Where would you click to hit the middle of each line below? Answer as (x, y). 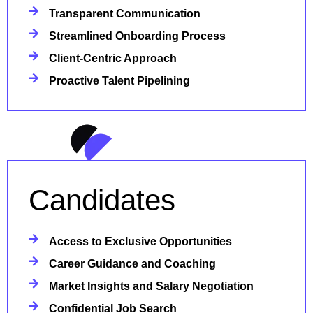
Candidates (102, 200)
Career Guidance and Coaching (132, 264)
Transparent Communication (125, 14)
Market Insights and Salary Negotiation (151, 286)
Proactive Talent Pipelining (119, 81)
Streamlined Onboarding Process (137, 36)
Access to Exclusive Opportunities (140, 241)
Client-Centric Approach (113, 58)
